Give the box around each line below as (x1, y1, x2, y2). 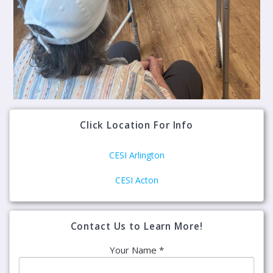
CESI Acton (115, 174, 158, 186)
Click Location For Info (79, 119, 194, 132)
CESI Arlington (108, 149, 165, 161)
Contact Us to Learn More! (70, 220, 203, 233)
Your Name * (109, 244, 164, 257)
